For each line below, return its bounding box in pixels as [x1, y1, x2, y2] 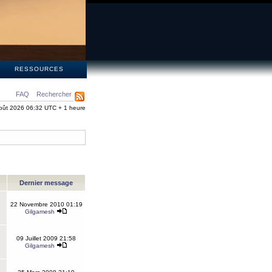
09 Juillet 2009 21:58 [16, 235, 76, 242]
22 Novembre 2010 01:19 [10, 201, 83, 208]
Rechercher [36, 90, 72, 98]
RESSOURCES [14, 66, 64, 72]
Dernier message [18, 179, 75, 186]
